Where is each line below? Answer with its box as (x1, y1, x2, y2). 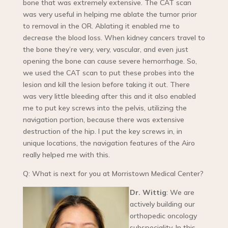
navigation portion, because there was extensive (22, 115, 184, 125)
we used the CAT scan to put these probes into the (22, 68, 194, 78)
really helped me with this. (22, 150, 110, 160)
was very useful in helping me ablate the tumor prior (22, 10, 197, 19)
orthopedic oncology (129, 211, 197, 221)
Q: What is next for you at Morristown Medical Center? (22, 169, 204, 179)
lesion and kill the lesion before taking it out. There (22, 80, 190, 90)
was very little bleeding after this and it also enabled (22, 92, 196, 101)
